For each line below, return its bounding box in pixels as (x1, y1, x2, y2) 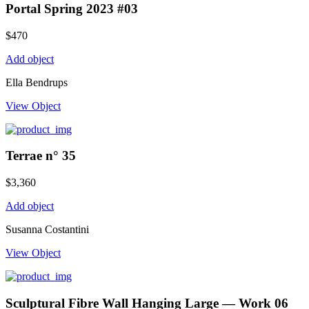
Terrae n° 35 (6, 148, 76, 163)
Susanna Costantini (6, 223, 89, 235)
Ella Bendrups (6, 76, 68, 88)
